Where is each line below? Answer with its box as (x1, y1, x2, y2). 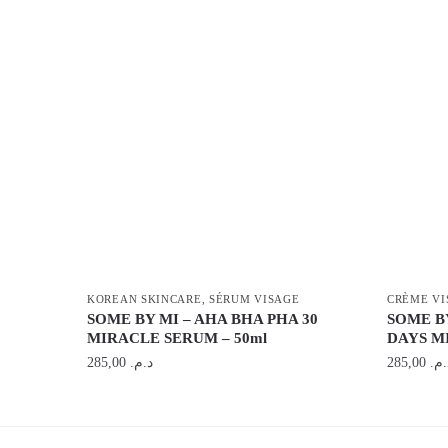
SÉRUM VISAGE (208, 292, 300, 305)
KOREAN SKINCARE (87, 292, 202, 305)
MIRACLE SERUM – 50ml (87, 329, 268, 346)
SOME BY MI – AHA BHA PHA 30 (87, 310, 319, 327)
